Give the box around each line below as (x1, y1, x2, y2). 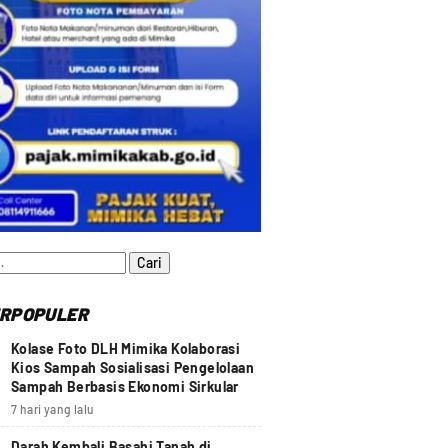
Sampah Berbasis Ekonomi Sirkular (11, 377, 239, 395)
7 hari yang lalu (11, 401, 94, 416)
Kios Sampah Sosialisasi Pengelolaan (11, 358, 254, 376)
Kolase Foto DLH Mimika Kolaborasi (11, 339, 241, 357)
